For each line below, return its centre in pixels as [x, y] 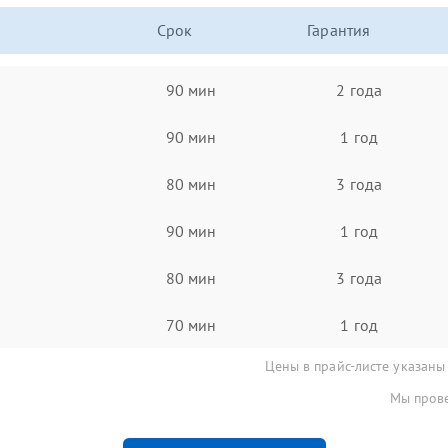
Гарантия [339, 30]
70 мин [191, 324]
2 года [359, 89]
